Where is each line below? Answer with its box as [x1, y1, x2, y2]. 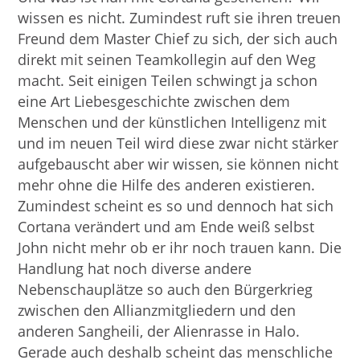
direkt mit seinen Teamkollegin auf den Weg [18, 50, 317, 69]
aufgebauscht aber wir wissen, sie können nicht [18, 154, 339, 174]
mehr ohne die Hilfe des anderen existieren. [18, 175, 316, 194]
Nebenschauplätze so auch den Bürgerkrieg [18, 280, 313, 299]
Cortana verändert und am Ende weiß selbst [18, 217, 315, 236]
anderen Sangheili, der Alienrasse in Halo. [18, 321, 301, 341]
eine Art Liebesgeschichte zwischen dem [18, 92, 291, 111]
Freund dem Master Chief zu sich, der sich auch [18, 29, 338, 48]
